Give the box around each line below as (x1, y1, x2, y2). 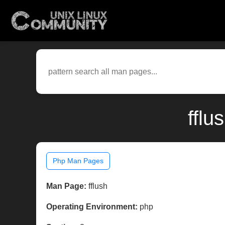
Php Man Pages (53, 157, 103, 165)
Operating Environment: (46, 202, 138, 211)
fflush (86, 182, 107, 191)
